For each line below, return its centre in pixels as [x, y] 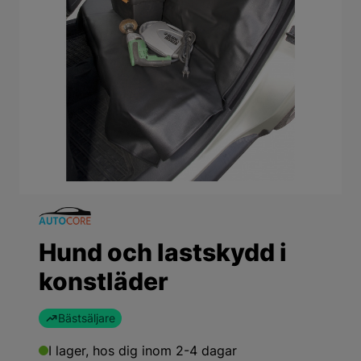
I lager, [71, 351]
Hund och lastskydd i [163, 252]
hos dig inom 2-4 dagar [165, 351]
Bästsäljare [87, 318]
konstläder [104, 281]
